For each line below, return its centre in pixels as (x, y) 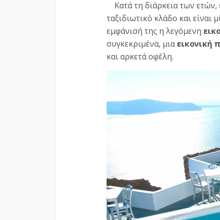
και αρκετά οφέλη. (140, 56)
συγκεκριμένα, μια (141, 43)
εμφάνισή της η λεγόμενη (155, 31)
